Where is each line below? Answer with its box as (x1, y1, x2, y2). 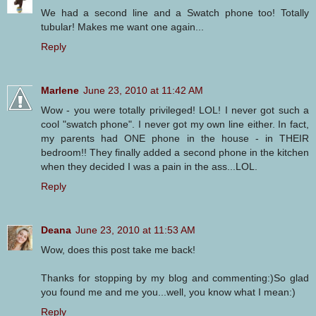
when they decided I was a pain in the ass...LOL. (41, 161, 257, 173)
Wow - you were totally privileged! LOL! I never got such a (41, 104, 309, 116)
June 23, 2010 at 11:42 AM (83, 85, 203, 97)
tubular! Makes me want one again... (41, 21, 204, 33)
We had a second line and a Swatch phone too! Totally (41, 7, 309, 19)
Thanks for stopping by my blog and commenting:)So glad (41, 272, 309, 284)
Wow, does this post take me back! (41, 244, 195, 256)
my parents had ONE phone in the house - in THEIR (41, 133, 309, 145)
